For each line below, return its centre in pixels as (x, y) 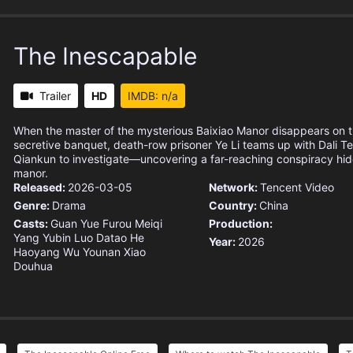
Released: (41, 188)
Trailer (55, 96)
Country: (234, 206)
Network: (234, 188)
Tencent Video (297, 188)
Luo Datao (100, 238)
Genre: (33, 206)
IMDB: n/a (153, 96)
